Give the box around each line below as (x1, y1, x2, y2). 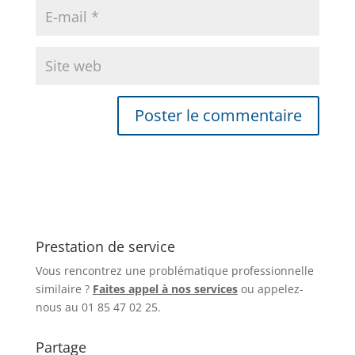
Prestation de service (35, 236, 175, 256)
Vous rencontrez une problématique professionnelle (35, 262, 314, 278)
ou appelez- (237, 281, 303, 296)
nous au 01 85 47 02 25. (35, 299, 161, 315)
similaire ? (35, 281, 93, 296)
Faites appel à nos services (92, 281, 238, 296)
